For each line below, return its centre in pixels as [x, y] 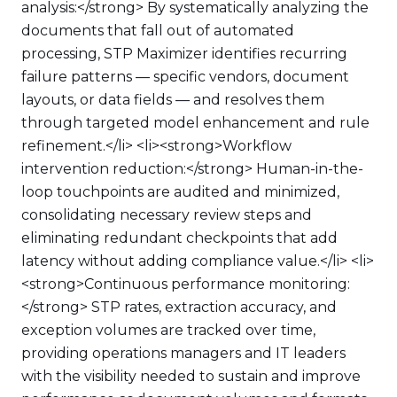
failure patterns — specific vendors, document [185, 77]
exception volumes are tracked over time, [168, 330]
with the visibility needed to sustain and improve [191, 376]
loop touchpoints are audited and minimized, [180, 192]
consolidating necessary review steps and [167, 215]
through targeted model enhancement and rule [195, 123]
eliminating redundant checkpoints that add [179, 238]
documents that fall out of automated [158, 31]
